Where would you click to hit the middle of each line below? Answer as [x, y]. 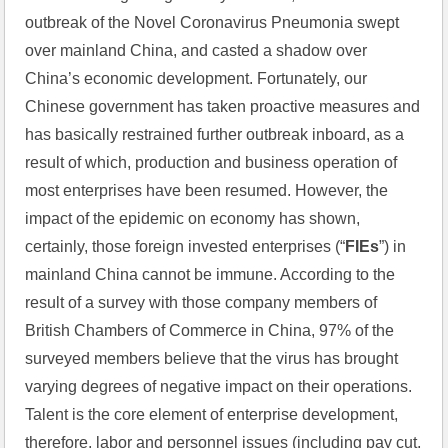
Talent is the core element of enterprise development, [212, 414]
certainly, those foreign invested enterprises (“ [185, 246]
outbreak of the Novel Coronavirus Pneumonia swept [212, 22]
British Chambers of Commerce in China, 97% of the [210, 330]
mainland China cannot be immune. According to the [210, 274]
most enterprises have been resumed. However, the [207, 190]
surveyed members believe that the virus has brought [212, 358]
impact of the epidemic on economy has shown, [193, 218]
